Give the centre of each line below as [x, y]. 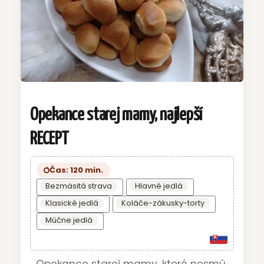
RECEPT [49, 139]
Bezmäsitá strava [79, 186]
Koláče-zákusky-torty [163, 203]
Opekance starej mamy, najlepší [116, 115]
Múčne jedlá [69, 220]
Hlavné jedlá [159, 186]
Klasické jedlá [72, 203]
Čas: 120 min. [76, 170]
